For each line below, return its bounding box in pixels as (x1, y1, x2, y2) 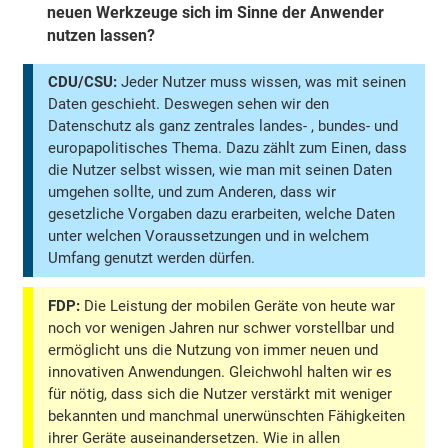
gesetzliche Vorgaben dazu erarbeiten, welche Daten (48, 205, 396, 224)
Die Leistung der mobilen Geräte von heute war (80, 296, 396, 315)
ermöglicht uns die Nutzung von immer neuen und (48, 340, 379, 359)
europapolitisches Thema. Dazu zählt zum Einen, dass (48, 139, 408, 158)
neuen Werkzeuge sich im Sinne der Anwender (47, 3, 385, 23)
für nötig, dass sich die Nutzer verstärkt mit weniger (48, 384, 393, 403)
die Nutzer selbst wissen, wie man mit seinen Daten (48, 161, 393, 180)
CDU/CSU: (48, 73, 118, 92)
